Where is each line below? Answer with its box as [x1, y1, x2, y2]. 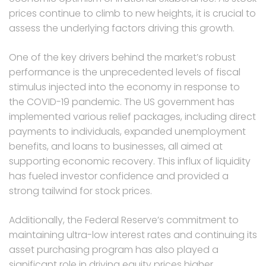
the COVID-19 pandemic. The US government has [9, 94, 235, 109]
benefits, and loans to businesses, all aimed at [9, 139, 223, 153]
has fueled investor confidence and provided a [9, 169, 229, 183]
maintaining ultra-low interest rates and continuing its [9, 227, 257, 242]
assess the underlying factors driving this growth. [9, 21, 235, 35]
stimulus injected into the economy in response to [9, 80, 240, 94]
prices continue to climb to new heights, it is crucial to [9, 6, 256, 20]
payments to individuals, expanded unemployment [9, 124, 246, 138]
